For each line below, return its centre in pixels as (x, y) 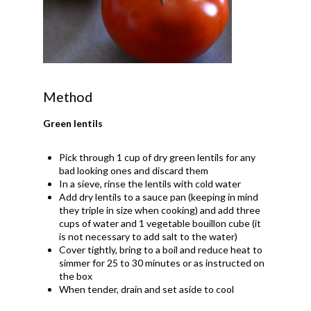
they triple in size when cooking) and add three (160, 210)
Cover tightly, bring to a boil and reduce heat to (161, 249)
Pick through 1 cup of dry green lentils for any (158, 157)
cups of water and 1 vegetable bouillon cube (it (160, 223)
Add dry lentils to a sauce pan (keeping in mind (159, 196)
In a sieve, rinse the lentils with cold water (150, 183)
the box (76, 276)
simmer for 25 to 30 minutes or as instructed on (162, 262)
